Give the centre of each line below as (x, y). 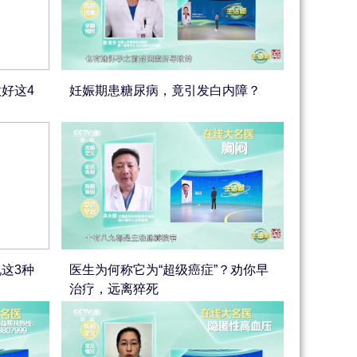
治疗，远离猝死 (114, 289)
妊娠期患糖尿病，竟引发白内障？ (165, 90)
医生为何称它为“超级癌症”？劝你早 (169, 270)
